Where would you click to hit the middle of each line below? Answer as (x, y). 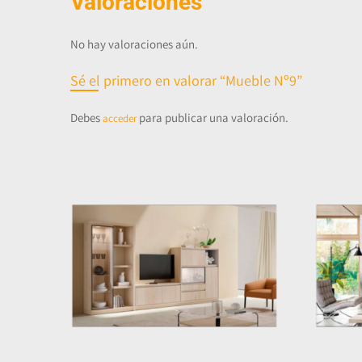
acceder (120, 118)
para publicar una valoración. (213, 117)
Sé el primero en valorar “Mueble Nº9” (186, 80)
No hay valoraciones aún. (134, 44)
